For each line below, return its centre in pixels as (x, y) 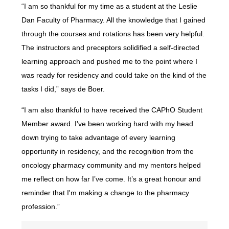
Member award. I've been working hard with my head (107, 124)
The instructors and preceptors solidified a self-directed (110, 48)
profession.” (40, 207)
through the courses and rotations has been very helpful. (113, 34)
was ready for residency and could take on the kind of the (114, 75)
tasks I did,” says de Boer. (63, 89)
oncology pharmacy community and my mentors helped (111, 165)
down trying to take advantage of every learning (98, 138)
